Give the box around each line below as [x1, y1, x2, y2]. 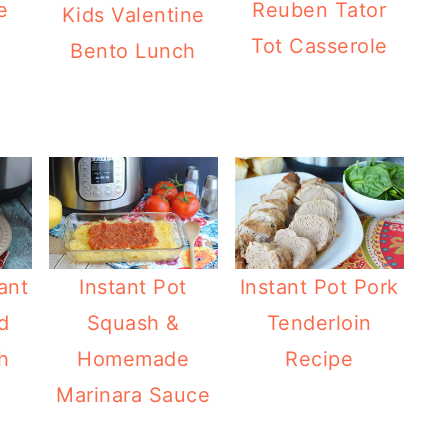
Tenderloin [266, 310, 372, 335]
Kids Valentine [61, 3, 205, 28]
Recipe [285, 346, 354, 371]
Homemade [77, 346, 190, 371]
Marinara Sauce [56, 382, 211, 407]
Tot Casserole [251, 33, 388, 58]
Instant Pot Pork [239, 274, 399, 299]
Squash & [86, 310, 180, 335]
